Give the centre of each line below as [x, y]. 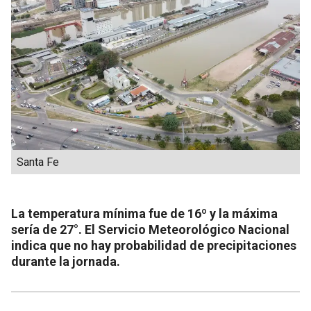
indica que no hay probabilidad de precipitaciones [154, 245]
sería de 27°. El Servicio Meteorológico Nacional [150, 229]
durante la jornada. [66, 261]
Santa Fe [38, 162]
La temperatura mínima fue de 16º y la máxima [144, 213]
